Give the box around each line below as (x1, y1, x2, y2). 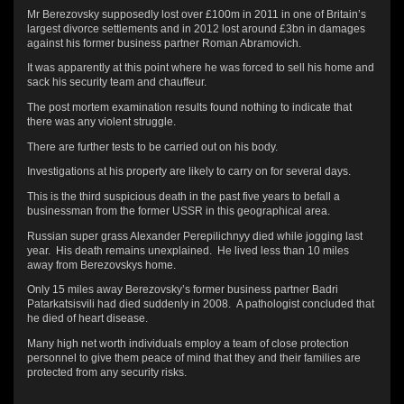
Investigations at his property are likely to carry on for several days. (27, 165, 351, 178)
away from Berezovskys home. (27, 258, 176, 271)
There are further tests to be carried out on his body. (27, 140, 278, 152)
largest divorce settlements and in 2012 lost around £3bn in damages (27, 22, 365, 34)
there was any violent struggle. (27, 115, 176, 127)
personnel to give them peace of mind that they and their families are (27, 352, 361, 364)
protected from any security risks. (27, 366, 187, 379)
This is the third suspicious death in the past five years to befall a (27, 190, 340, 202)
